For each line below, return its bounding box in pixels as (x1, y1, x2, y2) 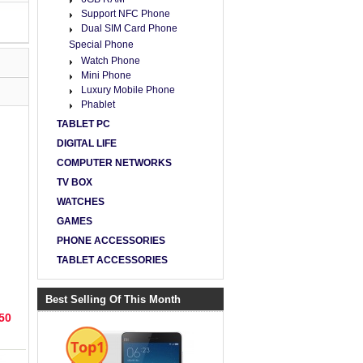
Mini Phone (81, 70, 131, 81)
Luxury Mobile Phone (81, 84, 175, 96)
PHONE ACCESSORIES (57, 235, 165, 246)
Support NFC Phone (81, 8, 170, 19)
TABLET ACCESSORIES (57, 254, 168, 266)
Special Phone (69, 39, 134, 50)
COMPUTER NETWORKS (57, 157, 172, 169)
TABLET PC (57, 118, 110, 130)
